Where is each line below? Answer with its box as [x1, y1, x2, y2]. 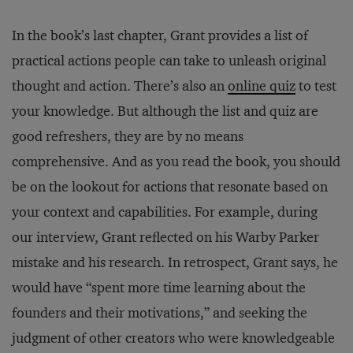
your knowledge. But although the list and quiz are [12, 102, 318, 120]
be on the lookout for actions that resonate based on [12, 178, 328, 195]
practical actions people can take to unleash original [12, 52, 326, 69]
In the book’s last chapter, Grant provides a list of [12, 27, 308, 44]
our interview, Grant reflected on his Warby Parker [12, 229, 319, 246]
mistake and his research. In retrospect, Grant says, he [12, 254, 338, 271]
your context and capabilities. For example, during [12, 203, 318, 221]
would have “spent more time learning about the [12, 279, 306, 296]
